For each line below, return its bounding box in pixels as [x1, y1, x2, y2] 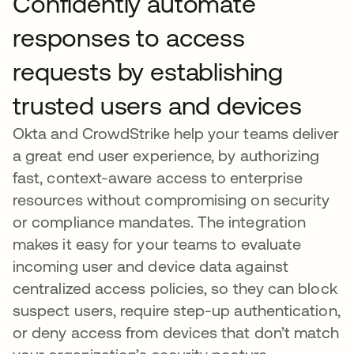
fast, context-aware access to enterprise [13, 168, 303, 187]
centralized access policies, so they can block [13, 279, 337, 298]
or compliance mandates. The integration [13, 213, 307, 232]
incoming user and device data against [13, 257, 288, 276]
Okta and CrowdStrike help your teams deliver [13, 124, 340, 143]
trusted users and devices [13, 91, 302, 121]
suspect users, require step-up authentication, [13, 301, 341, 320]
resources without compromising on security [13, 190, 330, 209]
